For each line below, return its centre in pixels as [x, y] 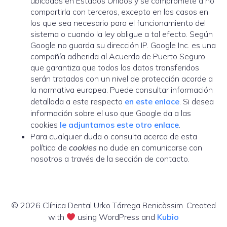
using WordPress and [117, 217]
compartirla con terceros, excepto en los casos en [119, 12]
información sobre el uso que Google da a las [111, 113]
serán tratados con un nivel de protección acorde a [122, 79]
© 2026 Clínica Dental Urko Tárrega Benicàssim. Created [113, 205]
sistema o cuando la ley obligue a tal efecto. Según [122, 34]
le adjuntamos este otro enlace [119, 125]
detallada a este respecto [78, 101]
